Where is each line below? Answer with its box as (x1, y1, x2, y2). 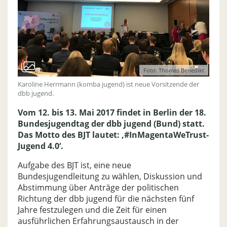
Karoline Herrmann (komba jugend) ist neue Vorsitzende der (18, 79, 199, 89)
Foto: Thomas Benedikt (143, 66, 204, 74)
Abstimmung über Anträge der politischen (18, 181, 179, 193)
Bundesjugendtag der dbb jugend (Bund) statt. (18, 118, 205, 129)
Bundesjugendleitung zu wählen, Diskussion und (18, 170, 202, 182)
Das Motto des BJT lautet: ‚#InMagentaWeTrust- (18, 129, 209, 140)
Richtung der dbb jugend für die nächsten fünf (18, 193, 194, 204)
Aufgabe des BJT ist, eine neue (18, 159, 131, 171)
